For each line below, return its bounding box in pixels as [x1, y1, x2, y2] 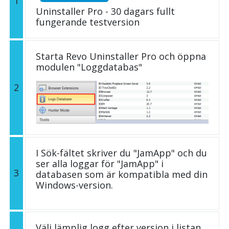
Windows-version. [36, 178, 113, 191]
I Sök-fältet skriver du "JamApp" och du [36, 146, 207, 159]
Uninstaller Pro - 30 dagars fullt [36, 5, 175, 17]
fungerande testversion [36, 15, 140, 28]
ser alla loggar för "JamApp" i [36, 157, 164, 170]
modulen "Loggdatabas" [36, 60, 142, 73]
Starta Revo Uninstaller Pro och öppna [36, 50, 206, 62]
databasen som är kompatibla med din [36, 168, 208, 180]
